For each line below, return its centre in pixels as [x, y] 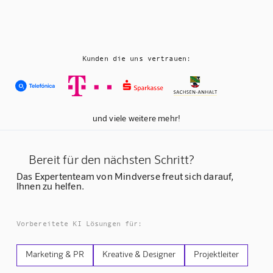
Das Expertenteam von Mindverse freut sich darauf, [125, 176]
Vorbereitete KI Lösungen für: [79, 224]
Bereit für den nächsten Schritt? [112, 159]
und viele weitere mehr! [136, 118]
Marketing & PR [55, 254]
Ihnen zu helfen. [50, 186]
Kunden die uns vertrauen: [136, 58]
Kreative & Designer [139, 254]
